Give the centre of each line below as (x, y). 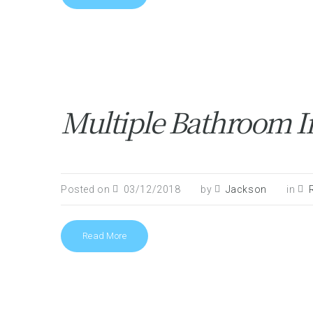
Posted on (87, 189)
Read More (105, 236)
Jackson (246, 189)
